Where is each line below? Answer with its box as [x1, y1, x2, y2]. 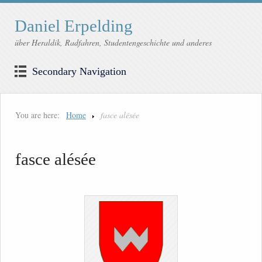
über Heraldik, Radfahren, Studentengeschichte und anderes [15, 37, 212, 49]
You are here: [15, 109, 60, 121]
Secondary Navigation [32, 65, 126, 78]
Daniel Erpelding [15, 16, 133, 36]
